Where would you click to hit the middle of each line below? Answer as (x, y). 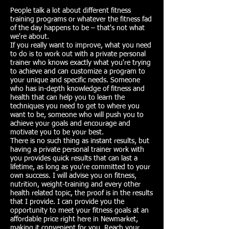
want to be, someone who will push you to (77, 115)
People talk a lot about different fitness (71, 11)
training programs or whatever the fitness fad (81, 19)
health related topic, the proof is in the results (82, 193)
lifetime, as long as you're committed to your (80, 167)
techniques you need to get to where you (75, 106)
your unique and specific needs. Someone (75, 80)
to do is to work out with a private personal (78, 54)
